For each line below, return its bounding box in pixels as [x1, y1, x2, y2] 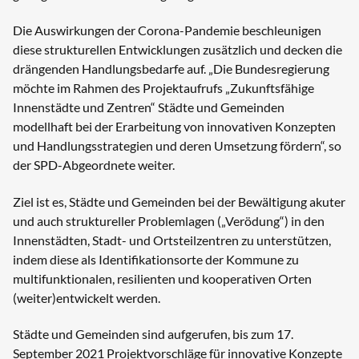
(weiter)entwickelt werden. [13, 289, 160, 305]
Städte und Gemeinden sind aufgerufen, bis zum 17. [13, 326, 293, 342]
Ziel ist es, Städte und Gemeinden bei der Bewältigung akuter [13, 193, 345, 209]
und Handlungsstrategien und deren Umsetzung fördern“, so [13, 138, 341, 154]
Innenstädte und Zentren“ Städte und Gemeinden [13, 99, 284, 115]
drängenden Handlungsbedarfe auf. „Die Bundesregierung [13, 61, 329, 77]
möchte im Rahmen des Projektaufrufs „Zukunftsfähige [13, 80, 314, 96]
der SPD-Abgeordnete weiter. [13, 157, 175, 173]
